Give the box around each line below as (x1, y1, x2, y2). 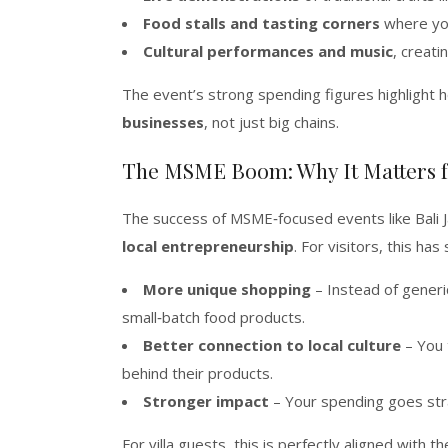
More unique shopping (143, 278, 311, 299)
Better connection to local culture (143, 334, 401, 355)
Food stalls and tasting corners (143, 12, 380, 33)
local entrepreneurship (122, 235, 294, 256)
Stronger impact (143, 390, 269, 411)
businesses (122, 111, 204, 132)
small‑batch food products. (122, 306, 305, 327)
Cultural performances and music (143, 40, 393, 61)
